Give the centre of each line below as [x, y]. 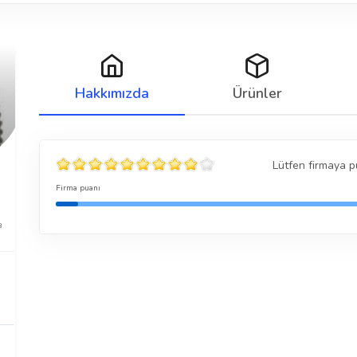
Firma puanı [78, 188]
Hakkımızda [112, 93]
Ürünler [257, 93]
